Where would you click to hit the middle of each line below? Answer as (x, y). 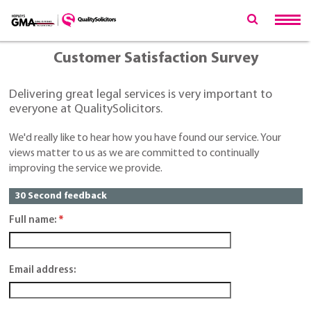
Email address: (42, 270)
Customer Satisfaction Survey (156, 59)
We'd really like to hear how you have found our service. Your (145, 138)
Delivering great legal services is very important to (141, 95)
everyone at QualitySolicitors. (86, 110)
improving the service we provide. (86, 169)
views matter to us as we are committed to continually (134, 154)
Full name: (33, 220)
